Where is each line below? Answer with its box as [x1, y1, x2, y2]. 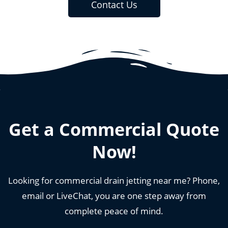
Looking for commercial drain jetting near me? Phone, [8, 175, 220, 187]
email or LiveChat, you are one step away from [22, 190, 206, 202]
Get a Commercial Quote [9, 118, 219, 141]
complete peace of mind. [65, 205, 163, 217]
